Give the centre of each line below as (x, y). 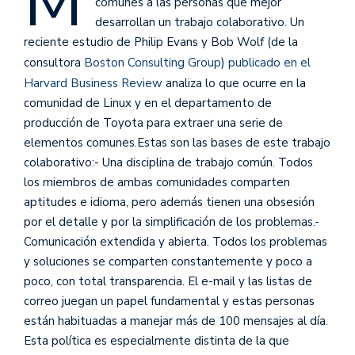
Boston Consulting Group (153, 62)
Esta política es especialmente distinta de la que (157, 340)
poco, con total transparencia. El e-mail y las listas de (168, 281)
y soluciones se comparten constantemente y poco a (168, 261)
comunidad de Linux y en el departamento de (148, 103)
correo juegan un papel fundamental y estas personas (169, 301)
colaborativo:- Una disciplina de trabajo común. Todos (168, 162)
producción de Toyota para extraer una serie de (153, 122)
